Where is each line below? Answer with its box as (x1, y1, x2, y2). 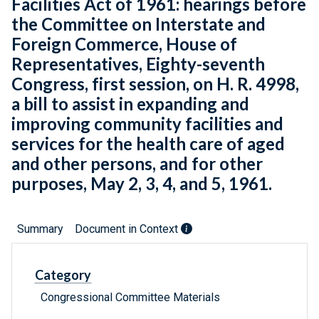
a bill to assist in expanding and (11, 93, 249, 115)
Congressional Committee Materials (41, 291, 220, 305)
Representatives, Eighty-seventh (11, 53, 265, 75)
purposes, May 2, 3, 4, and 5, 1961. (11, 173, 272, 194)
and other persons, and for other (11, 153, 263, 174)
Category (35, 267, 91, 283)
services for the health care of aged (11, 133, 285, 155)
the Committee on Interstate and (11, 14, 266, 35)
